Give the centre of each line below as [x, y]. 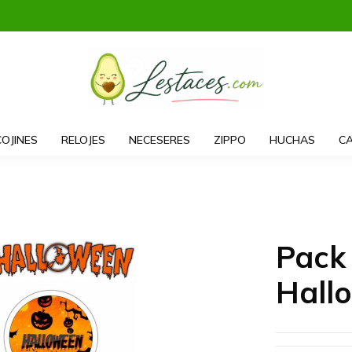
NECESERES [159, 139]
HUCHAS [292, 139]
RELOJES [83, 139]
